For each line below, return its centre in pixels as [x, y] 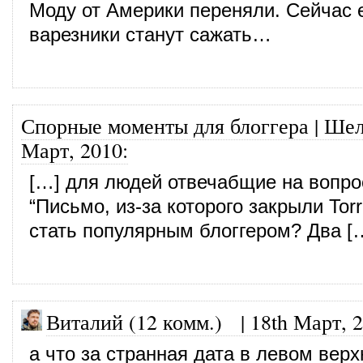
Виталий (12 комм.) [134, 321]
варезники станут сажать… [150, 34]
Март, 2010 [72, 149]
